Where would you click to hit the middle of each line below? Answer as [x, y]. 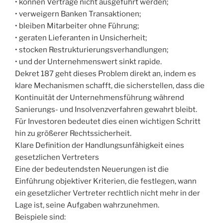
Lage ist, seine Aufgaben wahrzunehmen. [87, 205]
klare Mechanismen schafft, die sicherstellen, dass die [110, 86]
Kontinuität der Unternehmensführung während [100, 98]
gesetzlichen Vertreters [57, 158]
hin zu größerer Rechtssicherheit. [73, 134]
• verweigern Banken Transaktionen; [78, 14]
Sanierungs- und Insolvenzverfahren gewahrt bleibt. [106, 110]
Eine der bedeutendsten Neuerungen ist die [92, 169]
